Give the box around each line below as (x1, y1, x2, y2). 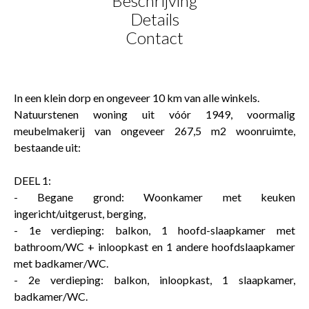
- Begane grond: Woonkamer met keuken (14, 190, 295, 203)
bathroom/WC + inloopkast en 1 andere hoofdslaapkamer (14, 239, 295, 253)
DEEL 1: (14, 173, 51, 187)
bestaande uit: (14, 140, 81, 154)
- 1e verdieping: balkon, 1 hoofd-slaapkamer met (14, 223, 295, 237)
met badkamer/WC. (14, 256, 108, 270)
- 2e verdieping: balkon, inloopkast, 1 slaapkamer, (14, 272, 295, 286)
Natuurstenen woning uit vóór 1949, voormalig (14, 107, 295, 121)
